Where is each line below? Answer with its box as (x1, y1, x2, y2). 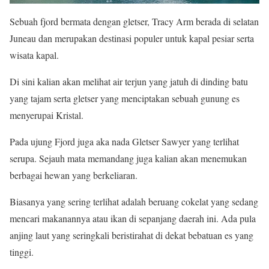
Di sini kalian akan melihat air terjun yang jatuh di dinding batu (10, 75, 248, 88)
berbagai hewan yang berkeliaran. (10, 169, 138, 182)
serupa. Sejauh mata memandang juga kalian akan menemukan (10, 152, 247, 165)
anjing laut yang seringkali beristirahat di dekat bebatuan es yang (10, 229, 253, 242)
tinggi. (10, 246, 34, 259)
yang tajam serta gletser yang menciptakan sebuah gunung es (10, 92, 240, 105)
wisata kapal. (10, 49, 59, 62)
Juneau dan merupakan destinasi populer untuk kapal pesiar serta (10, 32, 254, 45)
